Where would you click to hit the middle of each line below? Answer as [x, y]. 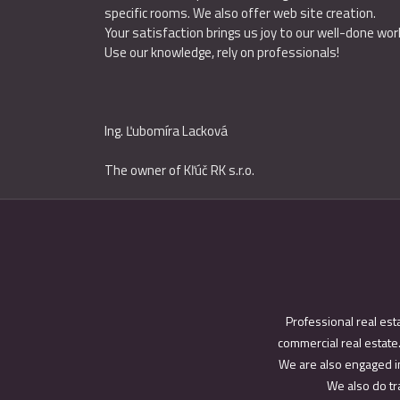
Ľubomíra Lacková [177, 131]
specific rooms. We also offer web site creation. [240, 13]
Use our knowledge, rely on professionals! [222, 52]
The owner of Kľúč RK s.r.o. [179, 170]
